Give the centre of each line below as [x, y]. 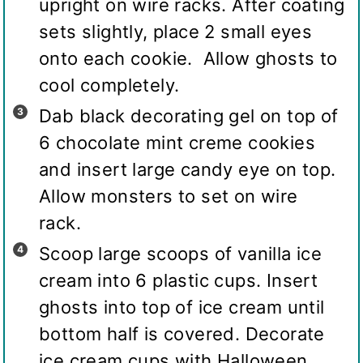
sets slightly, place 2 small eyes [176, 32]
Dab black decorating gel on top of [189, 116]
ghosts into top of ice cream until [182, 307]
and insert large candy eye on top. [188, 170]
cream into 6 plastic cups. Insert [179, 281]
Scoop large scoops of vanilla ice [181, 254]
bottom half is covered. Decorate [182, 334]
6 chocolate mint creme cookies [177, 143]
